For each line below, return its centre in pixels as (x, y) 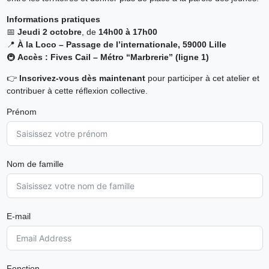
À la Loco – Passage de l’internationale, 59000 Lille (122, 44)
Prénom (21, 111)
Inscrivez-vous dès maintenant (82, 78)
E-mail (18, 216)
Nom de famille (35, 164)
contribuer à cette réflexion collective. (77, 90)
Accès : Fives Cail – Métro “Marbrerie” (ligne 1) (113, 57)
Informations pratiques (53, 19)
